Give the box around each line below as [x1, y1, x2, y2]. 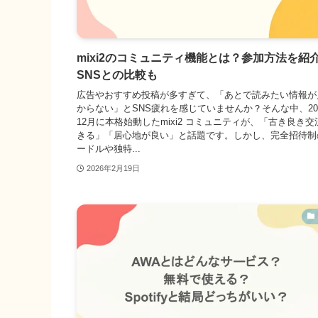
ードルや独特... [77, 143, 141, 154]
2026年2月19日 [86, 164, 140, 173]
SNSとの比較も [77, 68, 158, 81]
